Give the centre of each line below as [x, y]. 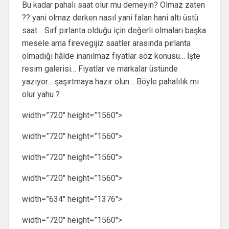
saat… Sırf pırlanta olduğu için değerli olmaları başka [114, 30]
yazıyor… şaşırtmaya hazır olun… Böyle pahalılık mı [110, 81]
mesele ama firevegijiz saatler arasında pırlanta [106, 43]
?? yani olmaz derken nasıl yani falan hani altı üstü [110, 17]
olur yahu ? [41, 94]
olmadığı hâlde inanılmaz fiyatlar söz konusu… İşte [111, 56]
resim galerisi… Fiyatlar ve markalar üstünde [100, 68]
